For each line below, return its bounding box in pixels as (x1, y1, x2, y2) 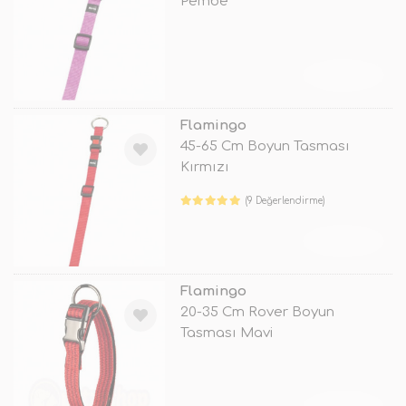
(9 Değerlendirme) (246, 196, 325, 206)
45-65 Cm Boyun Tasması (179, 139, 350, 154)
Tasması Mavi (179, 325, 273, 342)
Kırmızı (179, 159, 229, 175)
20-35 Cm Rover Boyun (179, 304, 334, 321)
